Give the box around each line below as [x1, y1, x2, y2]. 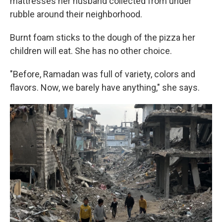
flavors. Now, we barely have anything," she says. [10, 82, 200, 93]
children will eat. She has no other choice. [10, 46, 172, 56]
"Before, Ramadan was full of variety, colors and [10, 69, 195, 80]
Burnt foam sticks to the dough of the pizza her [10, 32, 195, 43]
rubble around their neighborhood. [10, 9, 142, 20]
